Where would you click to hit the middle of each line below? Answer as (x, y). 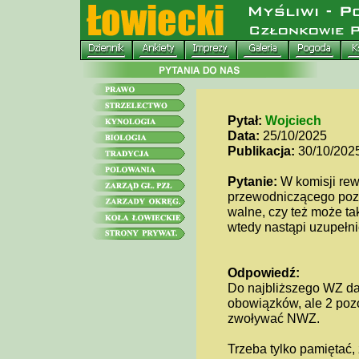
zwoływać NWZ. (273, 318)
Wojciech (293, 120)
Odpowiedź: (263, 272)
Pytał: (244, 120)
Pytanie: (252, 181)
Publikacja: (261, 151)
